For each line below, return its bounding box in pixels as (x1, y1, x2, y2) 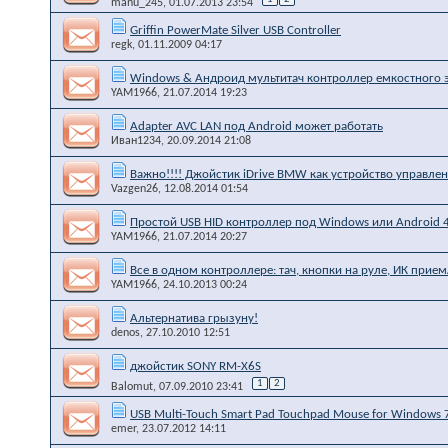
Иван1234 (111, 134, 161, 147)
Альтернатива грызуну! (130, 311, 258, 325)
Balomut (111, 380, 153, 393)
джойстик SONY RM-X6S (130, 359, 261, 373)
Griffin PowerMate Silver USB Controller (130, 23, 341, 37)
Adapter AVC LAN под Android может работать (130, 119, 383, 133)
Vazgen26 (111, 182, 158, 195)
